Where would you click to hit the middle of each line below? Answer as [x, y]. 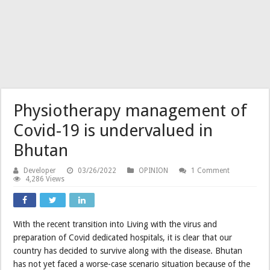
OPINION [154, 170]
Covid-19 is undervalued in [113, 130]
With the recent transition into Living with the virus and [115, 224]
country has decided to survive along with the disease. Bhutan [128, 250]
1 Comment [211, 170]
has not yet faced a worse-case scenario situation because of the [132, 264]
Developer [40, 170]
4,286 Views [45, 179]
